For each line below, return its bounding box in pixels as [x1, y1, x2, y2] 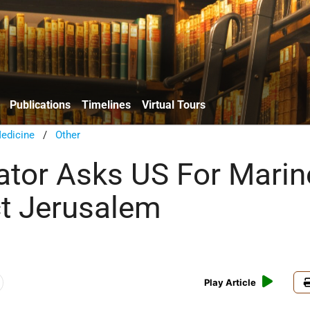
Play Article [204, 277, 257, 289]
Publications [10, 98, 71, 111]
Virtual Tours [142, 98, 206, 111]
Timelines [82, 98, 131, 111]
